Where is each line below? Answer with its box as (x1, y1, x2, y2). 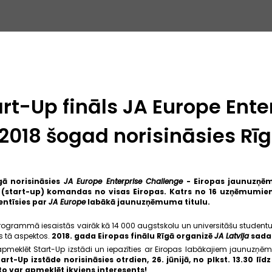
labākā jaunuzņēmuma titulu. (85, 196, 210, 207)
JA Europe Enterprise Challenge (63, 175, 183, 186)
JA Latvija (214, 230, 249, 241)
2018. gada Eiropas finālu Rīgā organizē (51, 230, 214, 241)
